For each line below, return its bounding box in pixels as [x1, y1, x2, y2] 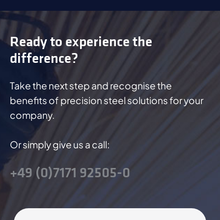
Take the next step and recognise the [10, 80, 172, 92]
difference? [10, 50, 78, 68]
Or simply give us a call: [10, 138, 110, 151]
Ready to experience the [10, 33, 152, 51]
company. [10, 109, 55, 121]
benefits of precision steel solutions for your [10, 94, 203, 107]
